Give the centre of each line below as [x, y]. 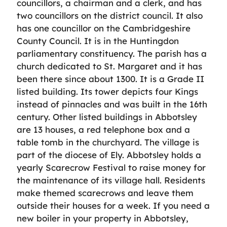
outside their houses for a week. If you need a [113, 205]
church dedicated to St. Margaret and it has [109, 66]
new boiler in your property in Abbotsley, [103, 218]
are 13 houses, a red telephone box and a [103, 129]
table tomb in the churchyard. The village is [108, 142]
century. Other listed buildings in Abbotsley [107, 117]
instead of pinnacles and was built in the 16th [112, 104]
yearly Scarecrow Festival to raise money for [111, 167]
